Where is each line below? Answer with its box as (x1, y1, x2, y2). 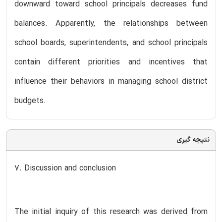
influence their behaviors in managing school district (14, 75, 208, 88)
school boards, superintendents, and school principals (14, 37, 208, 49)
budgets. (14, 95, 46, 107)
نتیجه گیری (176, 134, 210, 145)
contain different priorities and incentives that (14, 56, 208, 68)
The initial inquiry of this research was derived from (14, 206, 208, 218)
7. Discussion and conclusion (14, 162, 116, 174)
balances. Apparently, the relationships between (14, 17, 208, 30)
